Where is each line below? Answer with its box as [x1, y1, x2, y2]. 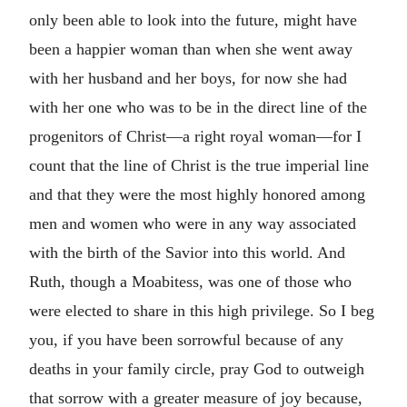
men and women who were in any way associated [29, 214, 356, 233]
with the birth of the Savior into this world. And [29, 243, 345, 262]
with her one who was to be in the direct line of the [29, 98, 367, 116]
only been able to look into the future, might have [29, 11, 357, 29]
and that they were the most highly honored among [29, 185, 365, 203]
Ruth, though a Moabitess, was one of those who [29, 273, 352, 291]
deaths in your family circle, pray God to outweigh [29, 360, 364, 378]
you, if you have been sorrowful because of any [29, 331, 343, 349]
